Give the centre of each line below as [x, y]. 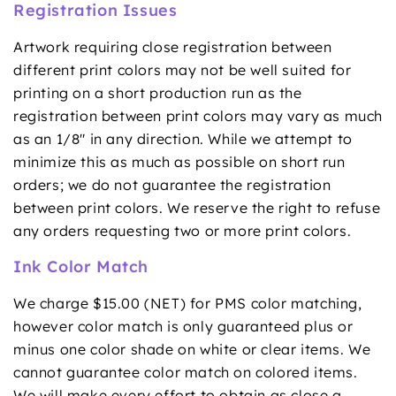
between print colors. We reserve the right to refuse [197, 207]
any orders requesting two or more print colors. [183, 230]
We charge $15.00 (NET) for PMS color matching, [188, 303]
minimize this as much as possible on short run [179, 161]
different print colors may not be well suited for [183, 69]
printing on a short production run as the [158, 92]
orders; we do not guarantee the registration [172, 184]
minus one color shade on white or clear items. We [192, 349]
